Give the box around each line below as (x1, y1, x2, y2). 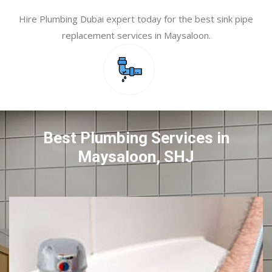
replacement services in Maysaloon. (61, 29, 211, 42)
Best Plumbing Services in (42, 129, 229, 148)
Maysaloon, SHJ (78, 148, 194, 166)
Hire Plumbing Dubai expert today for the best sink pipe (19, 13, 253, 25)
